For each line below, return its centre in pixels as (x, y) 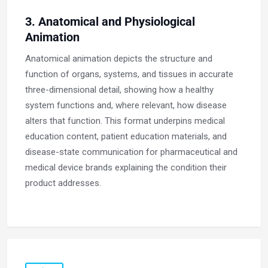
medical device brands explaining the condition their (126, 168)
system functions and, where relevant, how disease (126, 106)
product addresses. (63, 183)
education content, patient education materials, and (126, 137)
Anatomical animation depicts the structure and (119, 59)
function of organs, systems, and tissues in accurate (129, 74)
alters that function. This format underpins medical (125, 121)
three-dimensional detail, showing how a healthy (119, 90)
